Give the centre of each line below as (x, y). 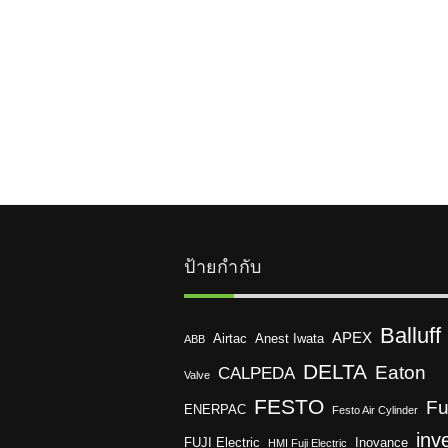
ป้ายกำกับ (223, 267)
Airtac (230, 339)
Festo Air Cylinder (375, 410)
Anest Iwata (290, 339)
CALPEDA (257, 374)
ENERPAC (215, 410)
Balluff (411, 336)
